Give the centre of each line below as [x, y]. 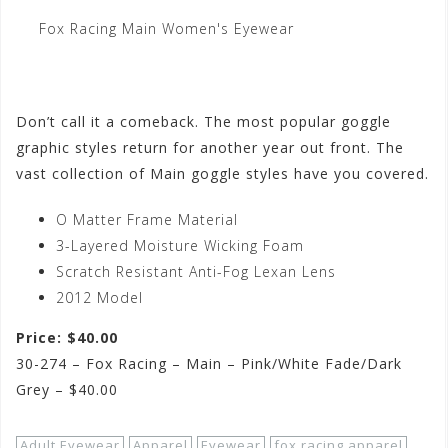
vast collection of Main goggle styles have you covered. [222, 174]
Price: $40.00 [67, 338]
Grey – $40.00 [67, 390]
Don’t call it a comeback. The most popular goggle [203, 122]
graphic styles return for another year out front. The [210, 148]
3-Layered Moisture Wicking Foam [180, 246]
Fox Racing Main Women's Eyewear [166, 29]
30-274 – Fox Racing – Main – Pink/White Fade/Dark [209, 364]
